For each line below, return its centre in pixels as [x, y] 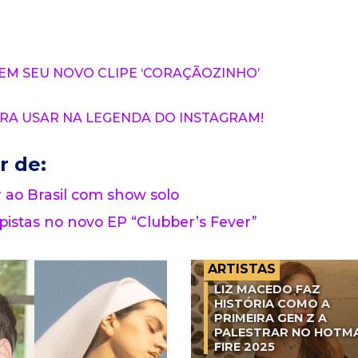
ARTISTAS [242, 269]
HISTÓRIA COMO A [272, 304]
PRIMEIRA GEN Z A [270, 318]
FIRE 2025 [245, 347]
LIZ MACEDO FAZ [267, 290]
